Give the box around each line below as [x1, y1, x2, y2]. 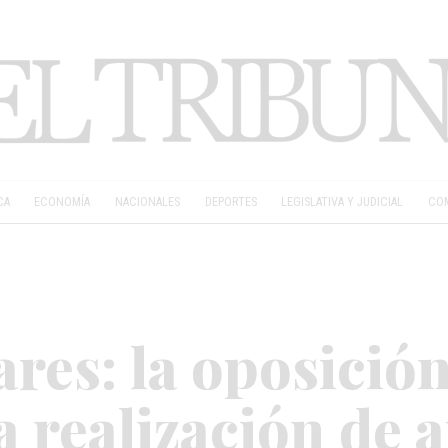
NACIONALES [115, 195, 180, 210]
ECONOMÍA [34, 195, 91, 210]
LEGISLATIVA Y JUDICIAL [281, 195, 404, 210]
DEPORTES [204, 195, 257, 210]
